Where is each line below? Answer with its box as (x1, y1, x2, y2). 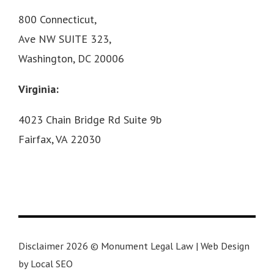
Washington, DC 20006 (18, 51, 124, 65)
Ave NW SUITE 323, (18, 31, 111, 46)
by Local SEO (18, 257, 73, 270)
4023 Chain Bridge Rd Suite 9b (18, 112, 161, 127)
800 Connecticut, (18, 12, 97, 26)
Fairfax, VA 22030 (18, 131, 101, 146)
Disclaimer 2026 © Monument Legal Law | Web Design (18, 240, 250, 253)
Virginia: (18, 81, 59, 96)
